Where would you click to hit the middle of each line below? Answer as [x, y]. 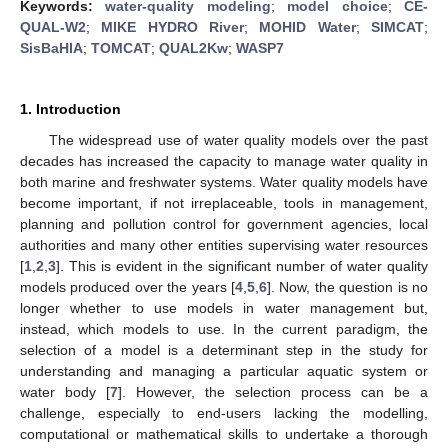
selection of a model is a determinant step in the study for [224, 349]
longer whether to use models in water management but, [224, 307]
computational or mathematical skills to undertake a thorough [224, 433]
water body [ [65, 391]
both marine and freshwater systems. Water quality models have [224, 181]
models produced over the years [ [127, 286]
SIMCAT [398, 26]
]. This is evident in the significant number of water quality [242, 265]
